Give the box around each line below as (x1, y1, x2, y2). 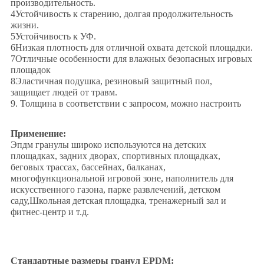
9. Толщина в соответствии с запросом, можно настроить (10, 98, 241, 109)
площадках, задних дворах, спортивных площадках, (10, 151, 220, 161)
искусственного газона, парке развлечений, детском (10, 184, 220, 195)
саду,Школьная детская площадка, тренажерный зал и (10, 196, 226, 206)
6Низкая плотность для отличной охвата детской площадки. (10, 42, 253, 53)
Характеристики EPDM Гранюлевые (10, 218, 207, 232)
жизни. (10, 20, 39, 31)
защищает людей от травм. (10, 87, 117, 98)
